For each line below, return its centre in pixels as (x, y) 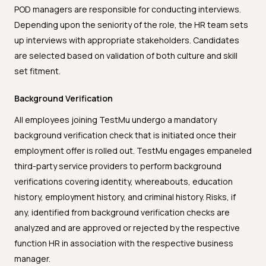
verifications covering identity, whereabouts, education (123, 182)
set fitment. (37, 71)
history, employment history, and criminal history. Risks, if (125, 197)
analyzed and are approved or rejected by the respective (127, 228)
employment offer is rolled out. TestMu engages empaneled (133, 151)
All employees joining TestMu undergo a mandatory (115, 120)
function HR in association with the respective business (124, 243)
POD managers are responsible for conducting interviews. (128, 9)
